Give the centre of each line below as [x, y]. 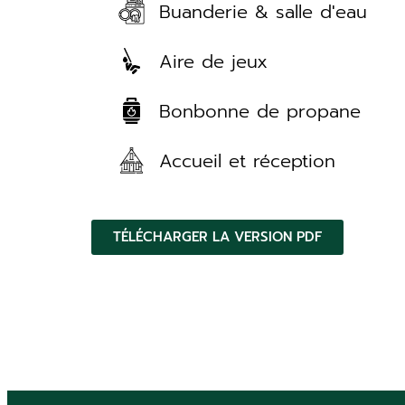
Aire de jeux [214, 61]
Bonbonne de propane [260, 111]
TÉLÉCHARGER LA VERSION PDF [217, 236]
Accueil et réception [248, 160]
